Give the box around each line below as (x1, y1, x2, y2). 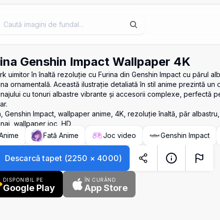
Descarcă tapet (4, 153, 62, 163)
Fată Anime (43, 131, 79, 139)
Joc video (103, 131, 136, 139)
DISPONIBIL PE (2, 177, 43, 183)
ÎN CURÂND (84, 177, 116, 183)
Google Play (2, 183, 55, 193)
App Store (84, 183, 128, 193)
